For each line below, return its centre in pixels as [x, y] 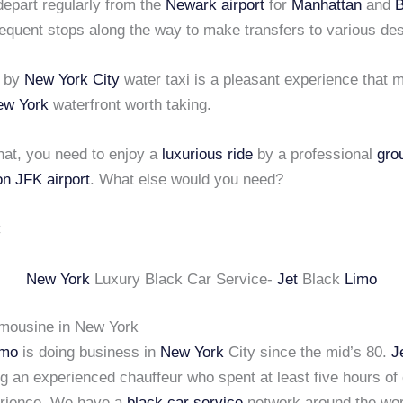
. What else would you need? [187, 180]
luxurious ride [207, 155]
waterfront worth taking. [130, 105]
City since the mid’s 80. [308, 353]
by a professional [315, 155]
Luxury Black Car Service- [184, 279]
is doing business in [89, 353]
